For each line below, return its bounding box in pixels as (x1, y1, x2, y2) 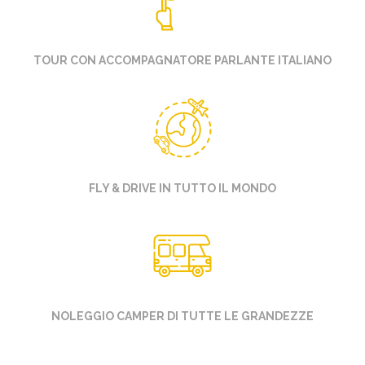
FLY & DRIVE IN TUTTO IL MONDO (89, 181, 276, 195)
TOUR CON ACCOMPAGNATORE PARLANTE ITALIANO (33, 53, 332, 67)
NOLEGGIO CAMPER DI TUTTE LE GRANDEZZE (51, 309, 314, 323)
